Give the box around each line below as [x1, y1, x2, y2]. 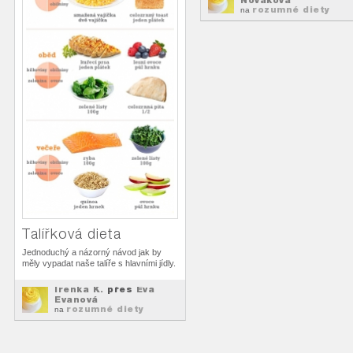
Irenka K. [54, 284, 104, 295]
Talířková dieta [22, 225, 121, 242]
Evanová [54, 294, 98, 305]
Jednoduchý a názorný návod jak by [22, 247, 162, 257]
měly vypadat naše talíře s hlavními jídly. [22, 258, 176, 268]
